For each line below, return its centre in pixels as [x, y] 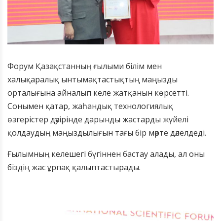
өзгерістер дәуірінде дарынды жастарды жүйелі [98, 120]
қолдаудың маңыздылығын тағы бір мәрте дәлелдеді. [107, 133]
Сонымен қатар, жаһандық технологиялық [90, 106]
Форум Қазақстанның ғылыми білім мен [85, 66]
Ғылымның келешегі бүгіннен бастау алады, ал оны [106, 154]
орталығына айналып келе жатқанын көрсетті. [98, 93]
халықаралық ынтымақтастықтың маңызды [92, 80]
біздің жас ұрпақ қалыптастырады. [74, 167]
